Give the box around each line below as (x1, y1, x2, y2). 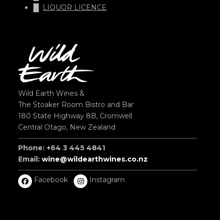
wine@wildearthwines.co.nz (42, 155, 148, 164)
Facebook (34, 175, 68, 185)
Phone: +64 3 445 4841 (18, 143, 106, 153)
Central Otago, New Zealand (18, 123, 116, 132)
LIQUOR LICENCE (43, 3, 107, 12)
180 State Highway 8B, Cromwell (18, 111, 133, 121)
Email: (18, 155, 42, 164)
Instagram (89, 175, 125, 185)
